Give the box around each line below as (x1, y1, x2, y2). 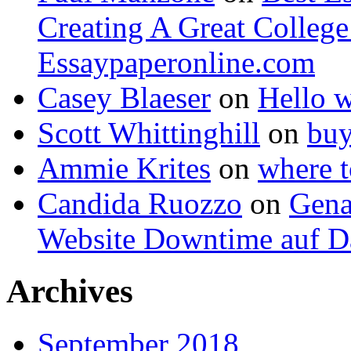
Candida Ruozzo (38, 186, 242, 220)
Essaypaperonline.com (38, 45, 315, 79)
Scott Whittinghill (38, 115, 260, 150)
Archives (6, 272, 133, 309)
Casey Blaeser (38, 80, 211, 114)
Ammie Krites (38, 150, 211, 185)
